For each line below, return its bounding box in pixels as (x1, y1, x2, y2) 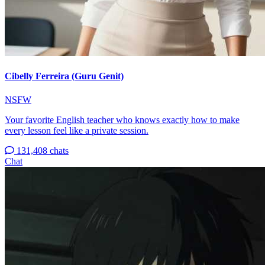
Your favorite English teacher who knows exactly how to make (5, 114, 240, 125)
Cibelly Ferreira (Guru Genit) (5, 71, 124, 82)
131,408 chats (17, 145, 69, 156)
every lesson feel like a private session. (5, 125, 148, 135)
